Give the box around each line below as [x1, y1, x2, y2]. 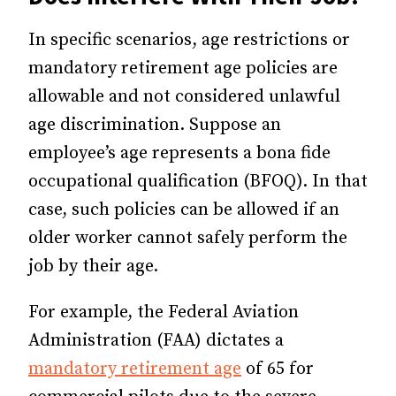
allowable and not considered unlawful [28, 86, 340, 108]
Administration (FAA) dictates [28, 330, 275, 352]
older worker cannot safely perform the [28, 227, 347, 249]
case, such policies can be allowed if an [28, 199, 339, 221]
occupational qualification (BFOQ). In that [28, 171, 368, 193]
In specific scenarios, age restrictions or [28, 29, 350, 51]
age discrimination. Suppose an [28, 114, 281, 136]
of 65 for [241, 358, 314, 380]
